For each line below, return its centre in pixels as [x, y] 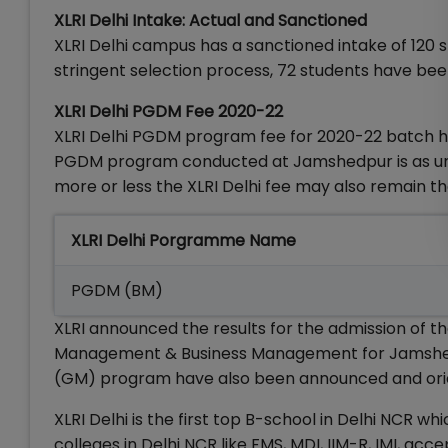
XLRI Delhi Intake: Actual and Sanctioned [210, 20]
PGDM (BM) [117, 290]
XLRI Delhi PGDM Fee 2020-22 [168, 111]
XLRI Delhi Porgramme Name [183, 240]
